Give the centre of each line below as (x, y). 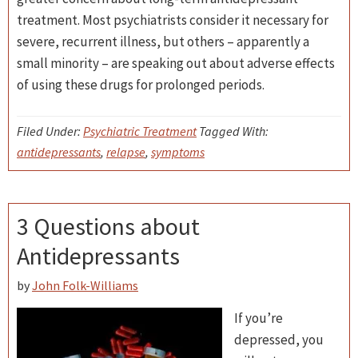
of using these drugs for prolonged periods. (141, 85)
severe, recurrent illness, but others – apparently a (163, 42)
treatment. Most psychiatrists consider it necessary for (173, 20)
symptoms (178, 152)
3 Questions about (108, 226)
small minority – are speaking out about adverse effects (176, 63)
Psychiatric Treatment (140, 131)
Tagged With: (234, 131)
